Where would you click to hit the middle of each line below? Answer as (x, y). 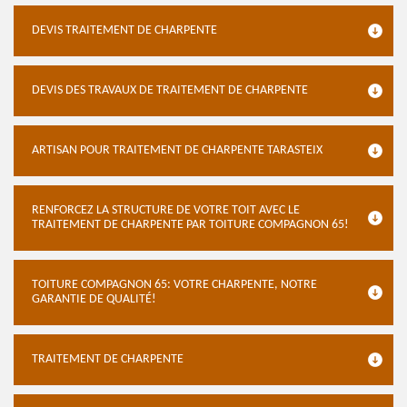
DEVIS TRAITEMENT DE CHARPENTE (124, 30)
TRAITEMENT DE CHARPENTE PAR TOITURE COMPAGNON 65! (190, 225)
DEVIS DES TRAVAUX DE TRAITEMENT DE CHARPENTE (170, 90)
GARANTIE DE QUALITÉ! (94, 299)
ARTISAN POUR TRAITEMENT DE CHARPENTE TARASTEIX (177, 150)
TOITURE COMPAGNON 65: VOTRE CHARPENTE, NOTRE (174, 285)
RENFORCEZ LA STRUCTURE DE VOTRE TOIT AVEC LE (166, 210)
